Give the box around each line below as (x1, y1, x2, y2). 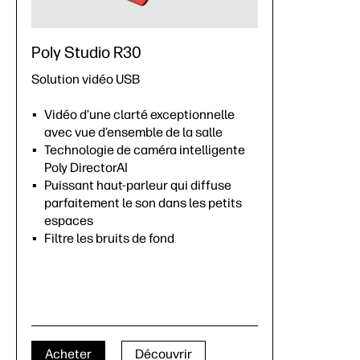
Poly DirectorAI (44, 160, 128, 176)
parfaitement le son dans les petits (44, 195, 242, 211)
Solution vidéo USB (31, 72, 140, 88)
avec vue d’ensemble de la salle (44, 125, 223, 141)
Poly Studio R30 (31, 43, 141, 63)
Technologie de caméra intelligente (44, 142, 245, 158)
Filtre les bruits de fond (44, 231, 174, 247)
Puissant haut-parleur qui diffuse (44, 178, 231, 194)
